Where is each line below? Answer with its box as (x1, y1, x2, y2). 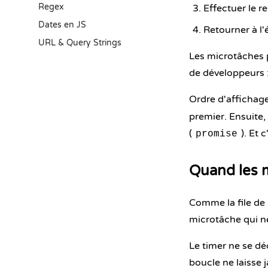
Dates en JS (38, 20, 86, 30)
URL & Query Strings (38, 38, 121, 48)
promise (196, 129, 237, 139)
